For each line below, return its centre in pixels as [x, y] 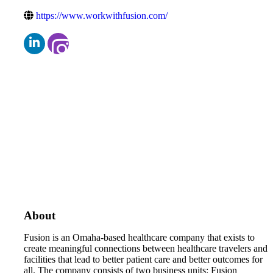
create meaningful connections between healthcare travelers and [146, 248]
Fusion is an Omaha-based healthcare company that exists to [139, 237]
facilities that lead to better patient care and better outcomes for [143, 259]
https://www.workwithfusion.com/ [102, 15]
